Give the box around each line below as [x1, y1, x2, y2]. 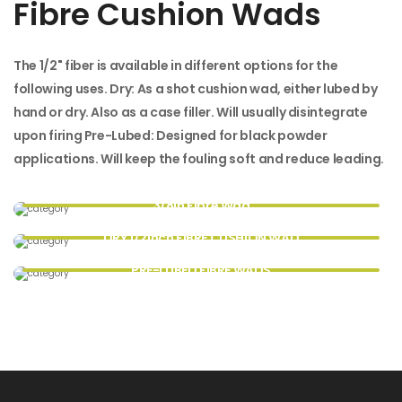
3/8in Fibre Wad [152, 196, 250, 214]
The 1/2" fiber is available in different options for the [13, 56, 338, 74]
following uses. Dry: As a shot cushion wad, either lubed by [13, 79, 378, 98]
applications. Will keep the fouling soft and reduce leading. [13, 149, 384, 168]
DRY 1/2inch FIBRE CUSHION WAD [102, 228, 300, 247]
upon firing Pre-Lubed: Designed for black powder [13, 126, 328, 144]
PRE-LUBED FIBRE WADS [131, 260, 271, 279]
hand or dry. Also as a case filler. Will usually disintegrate [13, 102, 368, 121]
